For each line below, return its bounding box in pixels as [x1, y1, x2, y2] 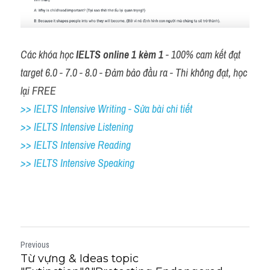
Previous [20, 239, 49, 250]
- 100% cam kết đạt [163, 46, 240, 62]
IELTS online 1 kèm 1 [76, 46, 163, 62]
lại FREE [20, 83, 56, 98]
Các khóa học [20, 46, 76, 62]
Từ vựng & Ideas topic [20, 251, 139, 265]
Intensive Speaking [60, 155, 134, 171]
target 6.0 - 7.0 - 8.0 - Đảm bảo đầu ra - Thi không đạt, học [20, 64, 247, 80]
